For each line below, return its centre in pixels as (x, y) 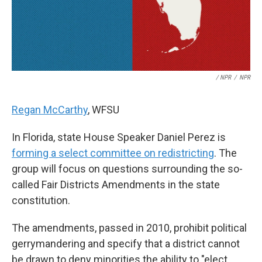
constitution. (41, 200)
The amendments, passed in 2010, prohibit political (129, 228)
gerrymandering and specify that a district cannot (126, 244)
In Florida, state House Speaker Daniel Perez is (119, 137)
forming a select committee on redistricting (113, 153)
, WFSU (104, 110)
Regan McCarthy (50, 110)
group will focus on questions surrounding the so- (127, 169)
